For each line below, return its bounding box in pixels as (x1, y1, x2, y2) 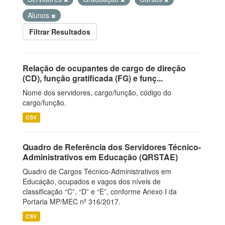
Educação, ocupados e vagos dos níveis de (23, 176, 161, 186)
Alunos (28, 10, 51, 20)
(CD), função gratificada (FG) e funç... (23, 72, 163, 84)
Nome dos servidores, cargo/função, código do (23, 87, 171, 97)
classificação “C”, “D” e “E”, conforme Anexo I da (23, 186, 177, 196)
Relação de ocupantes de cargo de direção (23, 62, 186, 74)
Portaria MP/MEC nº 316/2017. (23, 196, 121, 206)
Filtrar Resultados (29, 27, 90, 37)
